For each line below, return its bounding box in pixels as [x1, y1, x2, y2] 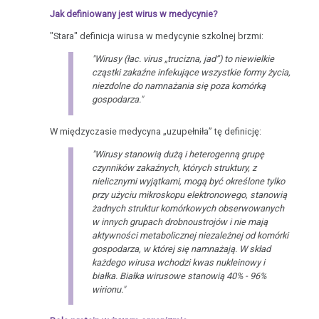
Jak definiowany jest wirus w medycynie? [50, 8, 218, 19]
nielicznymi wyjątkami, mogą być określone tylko [91, 175, 285, 187]
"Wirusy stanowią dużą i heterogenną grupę [91, 148, 264, 159]
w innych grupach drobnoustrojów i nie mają [91, 216, 268, 227]
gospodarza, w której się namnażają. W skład [91, 243, 271, 254]
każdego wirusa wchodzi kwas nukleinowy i [91, 256, 265, 268]
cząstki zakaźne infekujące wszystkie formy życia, [91, 67, 291, 78]
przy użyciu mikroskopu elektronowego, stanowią [91, 189, 287, 200]
